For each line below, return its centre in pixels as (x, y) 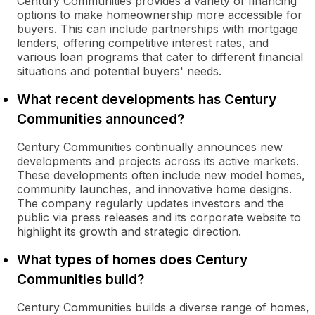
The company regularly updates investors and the (150, 203)
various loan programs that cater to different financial (160, 57)
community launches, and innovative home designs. (154, 189)
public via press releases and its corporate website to (159, 217)
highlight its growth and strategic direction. (129, 231)
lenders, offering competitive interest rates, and (143, 43)
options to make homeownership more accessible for (160, 15)
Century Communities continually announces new (150, 147)
